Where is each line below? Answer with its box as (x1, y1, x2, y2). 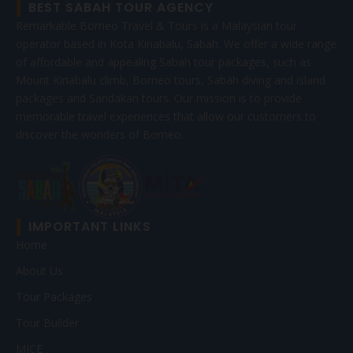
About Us (16, 262, 63, 278)
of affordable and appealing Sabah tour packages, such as (16, 54, 311, 70)
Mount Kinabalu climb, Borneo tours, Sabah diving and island (16, 72, 325, 88)
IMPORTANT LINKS (28, 217, 151, 236)
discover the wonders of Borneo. (16, 127, 184, 143)
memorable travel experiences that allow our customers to (16, 109, 316, 124)
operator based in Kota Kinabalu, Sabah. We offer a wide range (16, 36, 336, 52)
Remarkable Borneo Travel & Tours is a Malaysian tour (16, 18, 297, 34)
